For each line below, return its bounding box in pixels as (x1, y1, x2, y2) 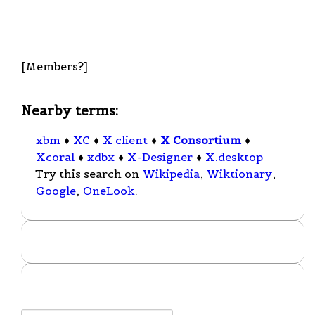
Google (36, 184, 76, 198)
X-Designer (127, 150, 193, 165)
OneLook (83, 184, 134, 198)
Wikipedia (143, 167, 200, 181)
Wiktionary (207, 167, 272, 181)
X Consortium (160, 133, 241, 148)
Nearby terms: (21, 101, 118, 119)
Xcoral (36, 150, 75, 165)
